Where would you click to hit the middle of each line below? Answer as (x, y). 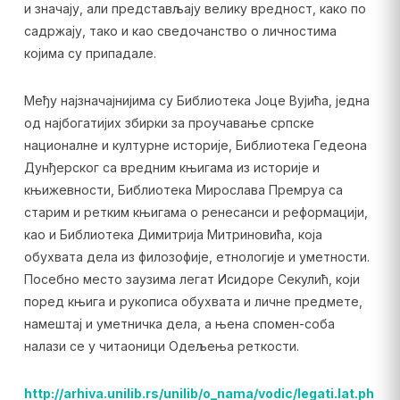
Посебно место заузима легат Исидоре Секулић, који (192, 279)
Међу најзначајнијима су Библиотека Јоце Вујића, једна (196, 100)
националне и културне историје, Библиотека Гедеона (195, 145)
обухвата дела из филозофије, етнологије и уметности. (196, 257)
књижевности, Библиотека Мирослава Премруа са (183, 190)
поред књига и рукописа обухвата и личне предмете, (193, 301)
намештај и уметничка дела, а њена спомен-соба (179, 324)
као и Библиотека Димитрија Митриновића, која (173, 234)
